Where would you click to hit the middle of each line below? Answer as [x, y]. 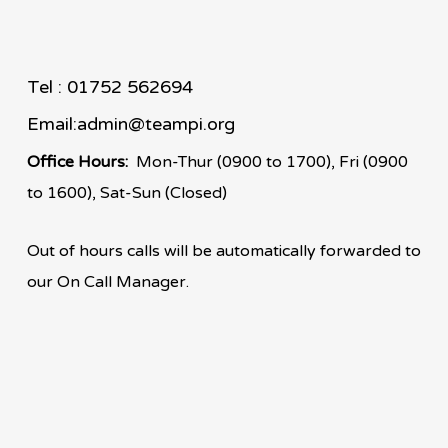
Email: [51, 123]
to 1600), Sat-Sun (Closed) [126, 192]
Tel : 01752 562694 [109, 86]
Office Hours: [79, 161]
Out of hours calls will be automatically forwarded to [223, 250]
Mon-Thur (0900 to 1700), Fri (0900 [269, 161]
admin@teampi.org [155, 123]
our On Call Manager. [107, 281]
